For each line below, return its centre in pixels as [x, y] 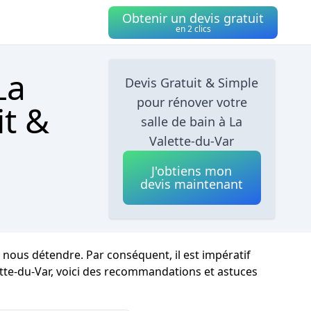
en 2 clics [193, 28]
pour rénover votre [192, 102]
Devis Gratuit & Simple [192, 83]
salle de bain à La [192, 121]
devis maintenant [192, 184]
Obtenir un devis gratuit [193, 18]
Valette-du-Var [192, 141]
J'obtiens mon [192, 171]
